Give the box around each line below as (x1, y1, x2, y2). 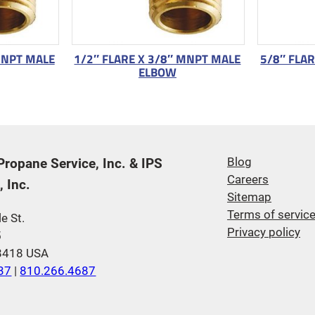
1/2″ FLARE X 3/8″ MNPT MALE (74, 49, 241, 67)
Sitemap (227, 190, 272, 204)
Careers (227, 172, 269, 186)
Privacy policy (227, 225, 301, 239)
